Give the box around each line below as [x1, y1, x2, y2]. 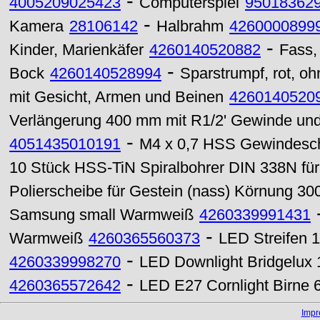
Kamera [9, 18, 64, 35]
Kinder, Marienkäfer [9, 41, 144, 59]
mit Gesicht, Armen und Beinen [9, 89, 224, 106]
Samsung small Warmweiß [9, 206, 194, 224]
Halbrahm [156, 18, 224, 35]
